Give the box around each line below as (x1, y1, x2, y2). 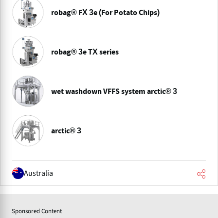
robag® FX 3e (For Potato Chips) (51, 8, 160, 17)
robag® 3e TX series (51, 48, 119, 56)
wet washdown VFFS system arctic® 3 (51, 87, 177, 95)
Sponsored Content (12, 207, 62, 216)
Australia (24, 167, 53, 179)
